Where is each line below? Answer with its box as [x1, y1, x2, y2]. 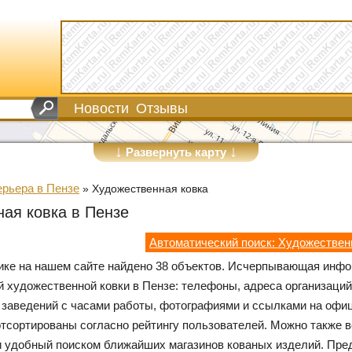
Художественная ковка [92, 183, 208, 195]
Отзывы [136, 101, 188, 116]
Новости [74, 101, 129, 116]
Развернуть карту [123, 145, 229, 159]
